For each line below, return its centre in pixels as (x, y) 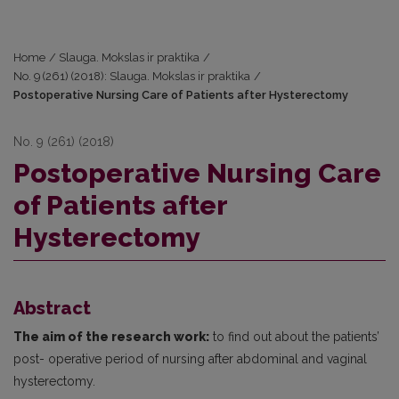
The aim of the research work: (111, 337)
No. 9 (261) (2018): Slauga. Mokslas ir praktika (132, 77)
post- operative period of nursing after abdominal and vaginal (190, 359)
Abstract (52, 309)
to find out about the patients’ (294, 337)
